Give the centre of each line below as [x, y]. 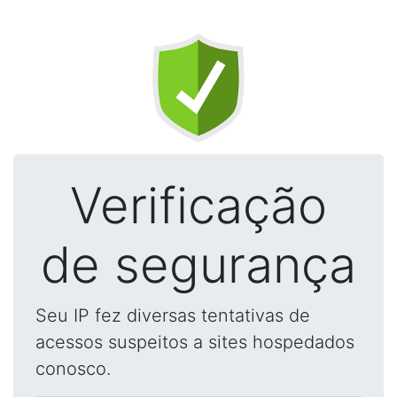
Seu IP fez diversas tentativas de [173, 315]
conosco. [73, 369]
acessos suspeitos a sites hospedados [195, 342]
